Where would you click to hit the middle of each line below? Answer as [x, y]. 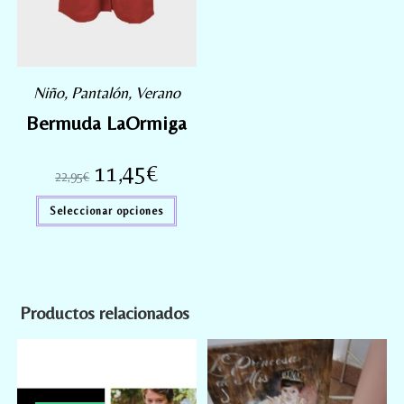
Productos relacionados [105, 313]
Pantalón [99, 92]
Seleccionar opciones [107, 211]
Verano [157, 92]
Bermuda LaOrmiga [107, 123]
